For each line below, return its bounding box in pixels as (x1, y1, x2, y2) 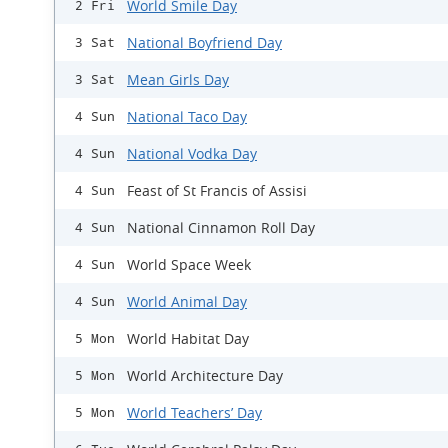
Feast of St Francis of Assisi (127, 181, 307, 200)
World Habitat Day (127, 329, 249, 348)
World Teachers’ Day (127, 403, 262, 422)
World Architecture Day (127, 366, 283, 385)
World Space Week (127, 255, 251, 274)
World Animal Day (127, 292, 247, 311)
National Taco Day (127, 107, 247, 126)
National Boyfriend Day (127, 33, 282, 52)
